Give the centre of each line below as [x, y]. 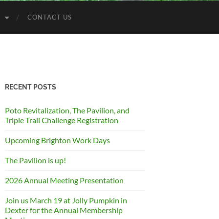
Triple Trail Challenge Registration [62, 120]
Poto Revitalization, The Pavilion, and [67, 110]
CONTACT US [50, 17]
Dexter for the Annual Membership [64, 210]
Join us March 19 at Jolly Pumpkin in [66, 200]
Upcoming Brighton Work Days [57, 140]
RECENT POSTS [31, 87]
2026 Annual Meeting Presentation [64, 180]
